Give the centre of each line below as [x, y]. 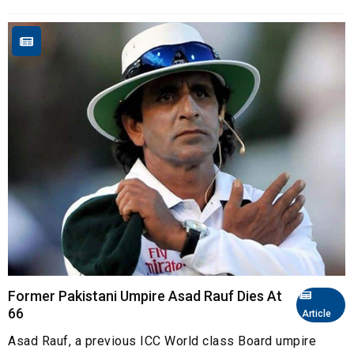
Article [315, 313]
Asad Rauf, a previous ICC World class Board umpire [162, 341]
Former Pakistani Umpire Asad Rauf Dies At [145, 296]
